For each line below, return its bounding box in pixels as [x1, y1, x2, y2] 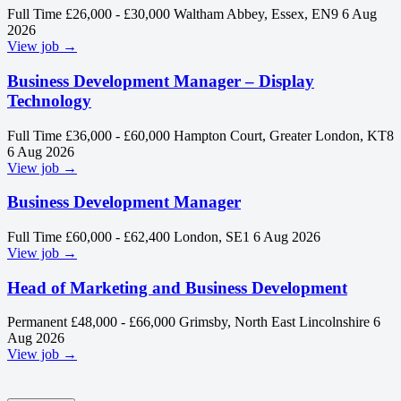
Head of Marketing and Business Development [7, 277, 347, 297]
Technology [7, 90, 91, 110]
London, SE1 [174, 228, 250, 244]
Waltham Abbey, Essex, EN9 [174, 6, 338, 22]
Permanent [7, 314, 67, 330]
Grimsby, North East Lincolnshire [179, 314, 370, 330]
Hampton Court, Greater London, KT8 [174, 127, 394, 143]
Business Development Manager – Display [7, 71, 314, 90]
